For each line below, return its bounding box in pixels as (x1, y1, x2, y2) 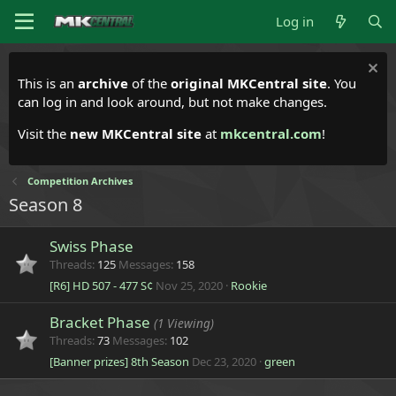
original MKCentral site (171, 74, 327, 92)
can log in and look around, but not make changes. (18, 93, 327, 110)
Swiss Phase (49, 236, 133, 256)
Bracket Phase (49, 312, 150, 332)
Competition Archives (27, 174, 133, 187)
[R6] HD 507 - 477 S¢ (49, 278, 153, 293)
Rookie (231, 278, 267, 293)
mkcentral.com (220, 125, 322, 142)
